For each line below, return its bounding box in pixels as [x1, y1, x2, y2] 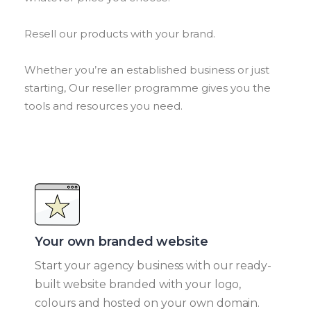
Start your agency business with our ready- [35, 258, 271, 272]
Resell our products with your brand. [24, 26, 215, 40]
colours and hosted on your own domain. [35, 296, 260, 310]
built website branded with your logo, [35, 277, 242, 291]
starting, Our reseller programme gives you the [24, 81, 271, 94]
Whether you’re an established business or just [24, 62, 269, 76]
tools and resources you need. [24, 99, 183, 112]
